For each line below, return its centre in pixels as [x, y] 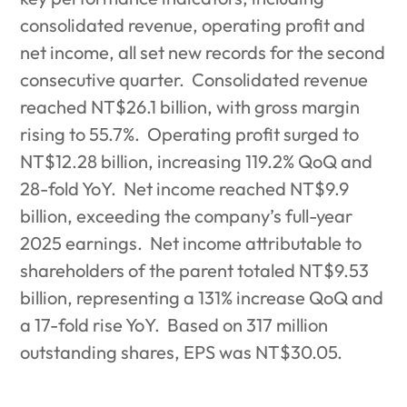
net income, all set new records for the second [203, 53]
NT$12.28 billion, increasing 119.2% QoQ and [197, 162]
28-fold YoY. [69, 189]
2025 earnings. [82, 243]
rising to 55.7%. [80, 134]
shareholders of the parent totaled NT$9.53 [195, 271]
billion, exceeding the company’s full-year [187, 216]
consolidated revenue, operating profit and [193, 25]
